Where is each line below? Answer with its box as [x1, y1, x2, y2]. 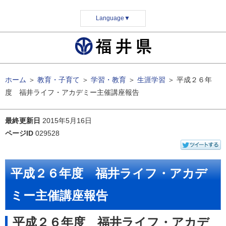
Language [96, 15, 124, 22]
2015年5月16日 [42, 117, 92, 125]
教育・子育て [37, 76, 80, 84]
